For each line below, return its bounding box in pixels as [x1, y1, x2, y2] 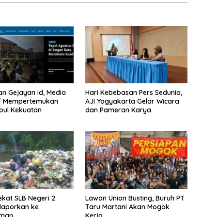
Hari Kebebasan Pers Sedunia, [85, 88, 182, 97]
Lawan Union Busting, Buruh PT [85, 193, 185, 202]
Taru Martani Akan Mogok [85, 202, 170, 211]
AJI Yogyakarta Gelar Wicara [85, 97, 179, 106]
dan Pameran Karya [85, 106, 151, 115]
